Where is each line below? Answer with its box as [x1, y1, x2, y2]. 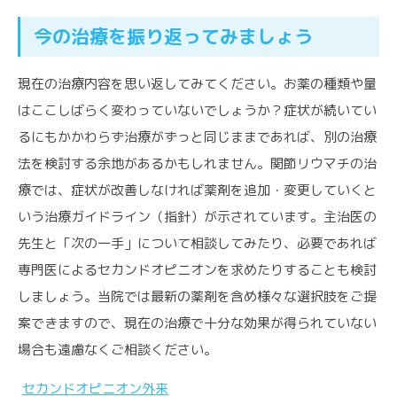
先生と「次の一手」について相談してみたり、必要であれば [18, 234, 377, 253]
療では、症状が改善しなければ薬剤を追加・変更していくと [18, 181, 377, 200]
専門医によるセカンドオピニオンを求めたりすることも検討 [18, 261, 377, 280]
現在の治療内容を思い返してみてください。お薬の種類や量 [18, 74, 377, 94]
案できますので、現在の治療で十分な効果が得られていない [18, 314, 377, 333]
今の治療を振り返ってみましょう [34, 22, 313, 50]
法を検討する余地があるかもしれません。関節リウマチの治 [18, 154, 377, 174]
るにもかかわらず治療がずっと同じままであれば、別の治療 [18, 128, 377, 147]
